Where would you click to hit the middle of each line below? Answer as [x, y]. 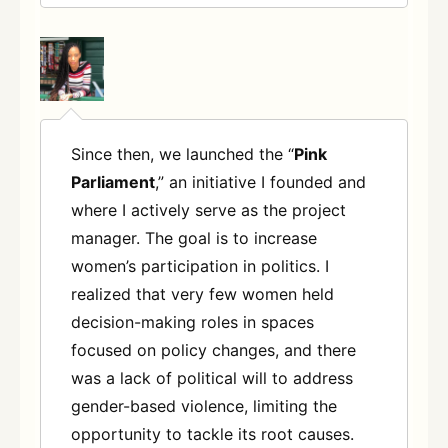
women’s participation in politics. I [200, 266]
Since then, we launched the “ [182, 154]
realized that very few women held [202, 294]
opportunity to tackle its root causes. [212, 434]
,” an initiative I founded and [260, 182]
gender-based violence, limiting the [204, 406]
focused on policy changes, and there [213, 350]
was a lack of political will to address [212, 378]
